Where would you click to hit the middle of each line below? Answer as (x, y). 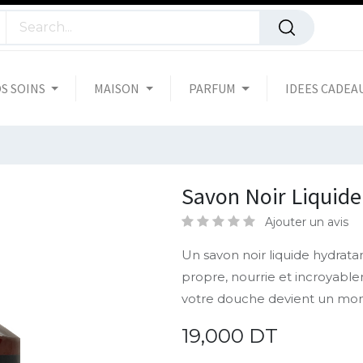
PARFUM (213, 88)
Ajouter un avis (307, 222)
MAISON (117, 88)
